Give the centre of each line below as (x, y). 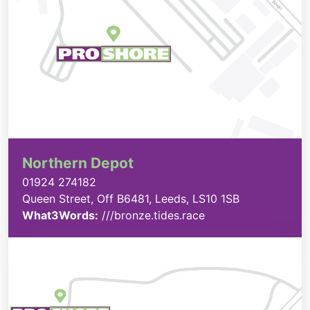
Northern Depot (78, 163)
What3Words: (60, 215)
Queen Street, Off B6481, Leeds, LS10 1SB (131, 198)
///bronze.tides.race (152, 215)
